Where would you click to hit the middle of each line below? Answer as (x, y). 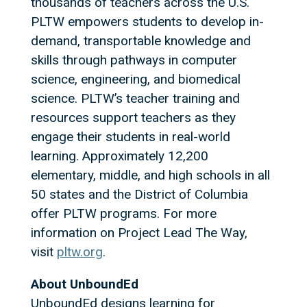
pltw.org (79, 252)
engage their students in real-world (130, 137)
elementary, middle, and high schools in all (150, 175)
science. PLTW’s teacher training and (135, 98)
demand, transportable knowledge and (140, 41)
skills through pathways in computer (134, 60)
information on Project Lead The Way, (139, 233)
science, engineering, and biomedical (135, 79)
